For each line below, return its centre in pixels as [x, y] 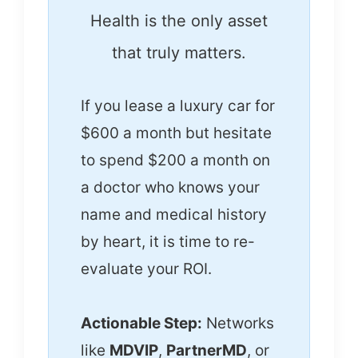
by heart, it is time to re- [168, 242]
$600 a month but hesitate [176, 133]
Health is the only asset [179, 21]
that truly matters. [179, 53]
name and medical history [174, 215]
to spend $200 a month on [175, 160]
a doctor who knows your [170, 187]
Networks [238, 323]
